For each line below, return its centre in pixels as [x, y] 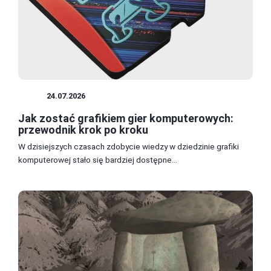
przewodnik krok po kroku [83, 129]
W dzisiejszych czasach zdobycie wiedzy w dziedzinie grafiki [129, 146]
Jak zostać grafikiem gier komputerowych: [126, 118]
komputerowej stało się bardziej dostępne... [98, 159]
